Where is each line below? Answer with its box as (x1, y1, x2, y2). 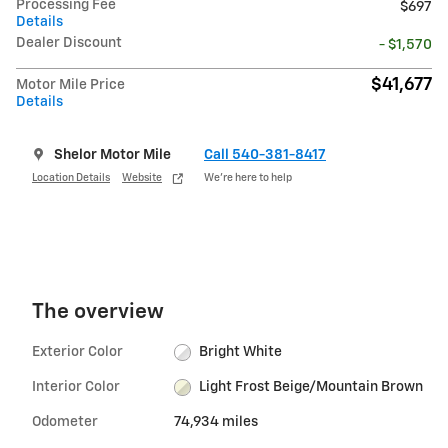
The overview (32, 302, 164, 324)
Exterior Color (32, 345, 123, 360)
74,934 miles (173, 415, 258, 430)
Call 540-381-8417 (204, 148, 326, 163)
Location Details (32, 172, 110, 183)
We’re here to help (204, 172, 292, 183)
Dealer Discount (16, 36, 122, 51)
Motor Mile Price (16, 78, 125, 93)
